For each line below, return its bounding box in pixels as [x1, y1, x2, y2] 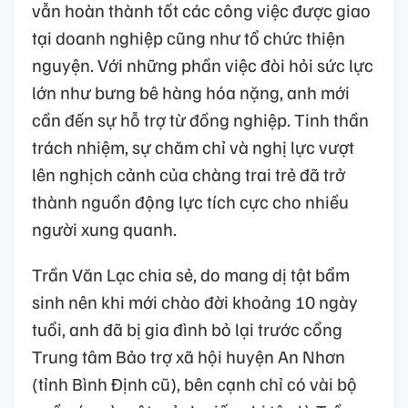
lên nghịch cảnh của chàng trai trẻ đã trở [32, 161, 345, 186]
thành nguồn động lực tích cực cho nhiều [32, 189, 349, 213]
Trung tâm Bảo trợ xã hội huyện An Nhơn [32, 343, 345, 368]
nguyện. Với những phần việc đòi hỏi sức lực [32, 52, 373, 76]
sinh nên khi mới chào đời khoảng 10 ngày [32, 289, 358, 313]
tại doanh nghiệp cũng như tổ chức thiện [32, 25, 345, 49]
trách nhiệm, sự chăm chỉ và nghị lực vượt [32, 134, 354, 158]
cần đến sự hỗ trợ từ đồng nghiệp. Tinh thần [32, 107, 369, 131]
